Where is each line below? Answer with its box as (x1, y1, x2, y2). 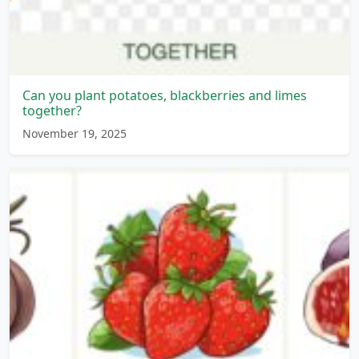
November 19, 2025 (22, 125, 127, 141)
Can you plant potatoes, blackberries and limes (22, 86, 307, 104)
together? (22, 101, 82, 119)
